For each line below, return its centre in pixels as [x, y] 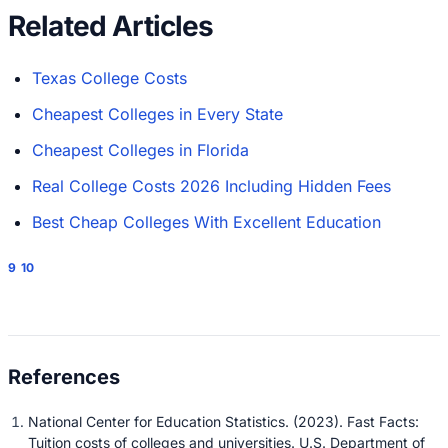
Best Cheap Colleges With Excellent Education [206, 222]
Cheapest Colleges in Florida [140, 150]
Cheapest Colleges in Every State [157, 114]
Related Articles [111, 26]
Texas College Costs [109, 78]
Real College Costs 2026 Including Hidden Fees [211, 186]
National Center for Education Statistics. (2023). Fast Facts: [223, 421]
